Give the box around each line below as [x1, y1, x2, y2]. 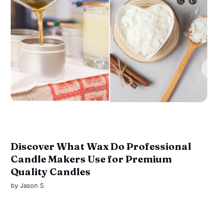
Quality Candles [11, 165, 91, 178]
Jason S [20, 181, 44, 189]
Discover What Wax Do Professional [11, 140, 192, 152]
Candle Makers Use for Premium [11, 152, 172, 165]
